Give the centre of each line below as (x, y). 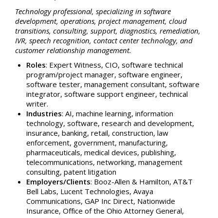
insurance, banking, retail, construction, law (97, 133)
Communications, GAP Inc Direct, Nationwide (100, 201)
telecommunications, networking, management (104, 162)
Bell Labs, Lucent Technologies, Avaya (90, 191)
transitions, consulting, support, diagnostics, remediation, (108, 30)
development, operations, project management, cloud (101, 21)
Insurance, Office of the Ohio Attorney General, (105, 210)
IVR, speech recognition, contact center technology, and (104, 40)
